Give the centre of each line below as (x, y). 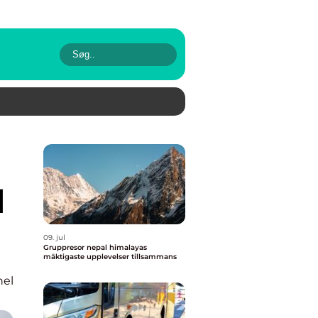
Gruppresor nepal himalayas (76, 247)
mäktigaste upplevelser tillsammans (110, 257)
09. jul (54, 237)
